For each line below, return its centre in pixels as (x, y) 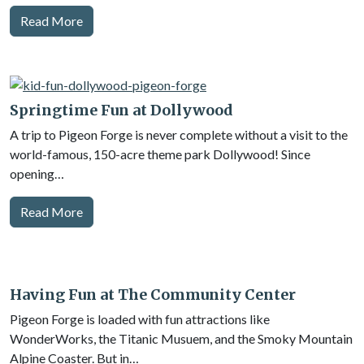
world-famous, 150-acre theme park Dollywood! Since (160, 154)
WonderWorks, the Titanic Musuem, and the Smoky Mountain (181, 338)
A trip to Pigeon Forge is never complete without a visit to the (179, 134)
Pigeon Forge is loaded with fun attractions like (140, 319)
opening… (37, 173)
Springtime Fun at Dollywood (121, 110)
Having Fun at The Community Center (153, 295)
